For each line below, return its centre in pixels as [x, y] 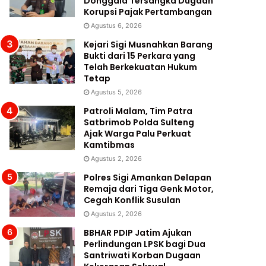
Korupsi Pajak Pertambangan [148, 12]
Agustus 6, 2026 [117, 26]
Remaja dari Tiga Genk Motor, [149, 189]
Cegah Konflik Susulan [132, 200]
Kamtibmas [110, 145]
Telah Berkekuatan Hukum [141, 67]
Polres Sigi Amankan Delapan [148, 178]
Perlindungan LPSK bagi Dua [145, 244]
